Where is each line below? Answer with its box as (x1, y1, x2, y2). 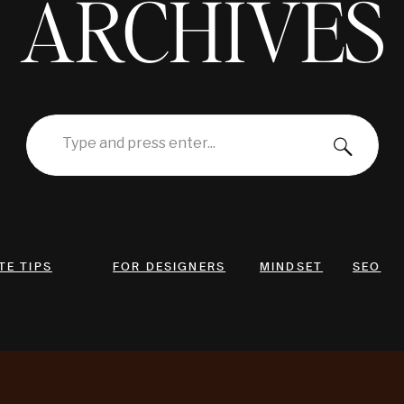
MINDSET (260, 260, 324, 273)
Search (61, 133, 100, 148)
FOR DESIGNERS (113, 260, 226, 273)
